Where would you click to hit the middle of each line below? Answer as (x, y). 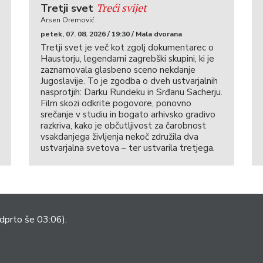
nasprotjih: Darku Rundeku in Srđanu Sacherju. (131, 92)
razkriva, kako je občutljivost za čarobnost (123, 125)
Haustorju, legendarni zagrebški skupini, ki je (127, 58)
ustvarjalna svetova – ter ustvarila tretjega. (127, 148)
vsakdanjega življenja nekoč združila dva (119, 136)
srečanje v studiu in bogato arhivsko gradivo (128, 114)
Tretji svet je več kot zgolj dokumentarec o (127, 47)
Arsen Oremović (67, 20)
